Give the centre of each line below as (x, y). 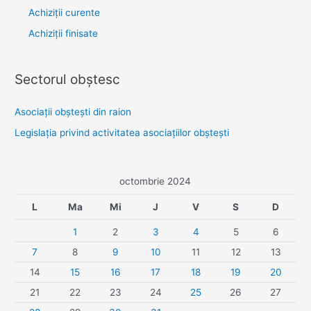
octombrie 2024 (155, 182)
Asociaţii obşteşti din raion (73, 111)
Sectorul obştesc (68, 79)
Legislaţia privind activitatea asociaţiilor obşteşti (122, 132)
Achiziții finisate (64, 34)
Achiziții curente (65, 12)
